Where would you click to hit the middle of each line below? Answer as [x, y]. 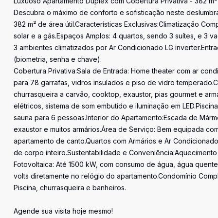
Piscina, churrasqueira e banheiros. [70, 188]
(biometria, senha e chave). [58, 59]
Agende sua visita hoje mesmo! [63, 211]
